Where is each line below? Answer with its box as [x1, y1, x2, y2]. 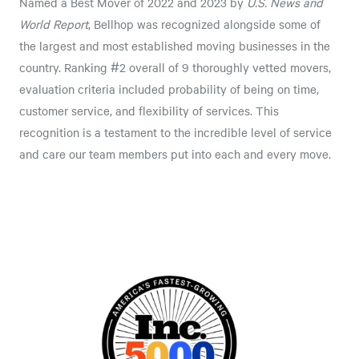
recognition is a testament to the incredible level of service [19, 124, 332, 140]
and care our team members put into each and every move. [19, 146, 331, 162]
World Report [19, 16, 88, 32]
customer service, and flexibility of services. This [19, 103, 279, 119]
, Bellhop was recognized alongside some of [88, 16, 321, 32]
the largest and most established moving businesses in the [19, 38, 330, 54]
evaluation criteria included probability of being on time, [19, 81, 319, 97]
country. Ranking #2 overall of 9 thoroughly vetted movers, [19, 59, 331, 75]
